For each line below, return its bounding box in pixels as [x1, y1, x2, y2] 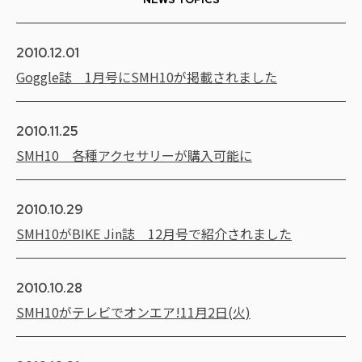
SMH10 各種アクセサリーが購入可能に [16, 145, 252, 165]
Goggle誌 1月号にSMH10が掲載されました [16, 66, 277, 86]
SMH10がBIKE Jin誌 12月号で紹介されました [16, 223, 292, 243]
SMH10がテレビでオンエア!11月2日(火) [16, 301, 250, 322]
